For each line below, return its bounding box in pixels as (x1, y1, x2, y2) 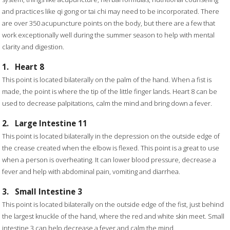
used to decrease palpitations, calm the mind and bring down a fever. (2, 99, 213, 108)
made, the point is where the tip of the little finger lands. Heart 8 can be (2, 87, 218, 97)
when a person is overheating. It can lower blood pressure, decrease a (2, 155, 217, 165)
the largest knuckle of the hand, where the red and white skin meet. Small (2, 212, 225, 221)
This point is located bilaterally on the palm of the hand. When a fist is (2, 75, 212, 85)
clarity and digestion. (2, 42, 65, 52)
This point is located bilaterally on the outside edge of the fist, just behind (2, 200, 224, 209)
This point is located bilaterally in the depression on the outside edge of (2, 131, 220, 141)
